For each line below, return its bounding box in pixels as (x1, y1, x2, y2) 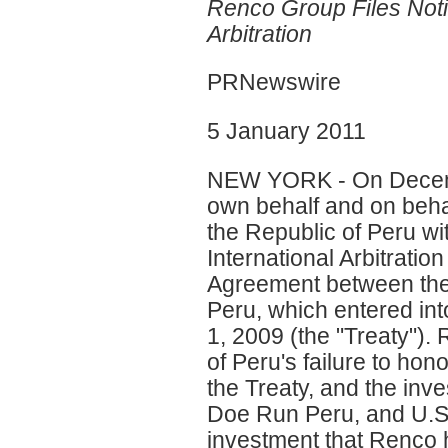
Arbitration (207, 20, 312, 47)
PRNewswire (207, 69, 341, 96)
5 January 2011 (207, 118, 366, 145)
